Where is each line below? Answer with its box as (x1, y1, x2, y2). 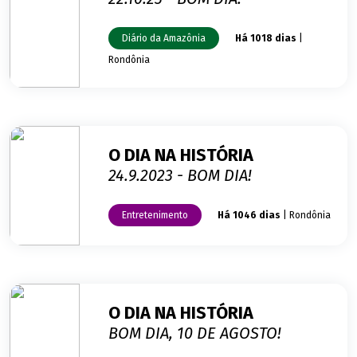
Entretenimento (122, 209, 188, 221)
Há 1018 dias (235, 33, 296, 45)
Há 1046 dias (218, 210, 280, 222)
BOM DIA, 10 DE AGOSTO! (108, 323, 281, 343)
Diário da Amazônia (122, 32, 206, 44)
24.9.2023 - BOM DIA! (108, 165, 252, 185)
